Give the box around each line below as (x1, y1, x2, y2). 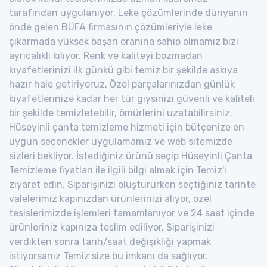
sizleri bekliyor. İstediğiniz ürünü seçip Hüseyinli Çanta (9, 150, 252, 162)
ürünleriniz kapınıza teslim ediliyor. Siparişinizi (9, 221, 215, 233)
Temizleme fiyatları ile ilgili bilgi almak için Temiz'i (9, 164, 226, 176)
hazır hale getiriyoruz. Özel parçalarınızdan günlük (9, 78, 235, 90)
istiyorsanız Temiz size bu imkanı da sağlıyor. (9, 250, 208, 262)
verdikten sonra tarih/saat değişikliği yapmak (9, 235, 211, 247)
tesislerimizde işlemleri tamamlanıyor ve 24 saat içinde (9, 207, 254, 219)
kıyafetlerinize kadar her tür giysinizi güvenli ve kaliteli (9, 92, 254, 104)
